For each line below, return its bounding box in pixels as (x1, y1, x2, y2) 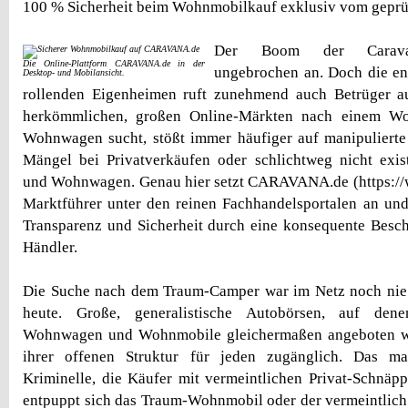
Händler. (23, 239, 77, 256)
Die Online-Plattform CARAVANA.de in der (23, 58, 205, 68)
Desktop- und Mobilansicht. (23, 67, 125, 77)
